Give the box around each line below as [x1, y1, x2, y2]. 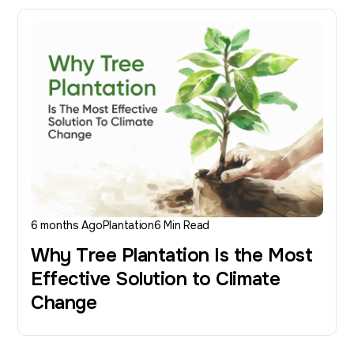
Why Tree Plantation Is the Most [31, 243, 313, 267]
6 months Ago [31, 217, 103, 232]
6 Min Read [153, 217, 210, 232]
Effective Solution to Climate [31, 266, 281, 291]
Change [31, 290, 97, 314]
